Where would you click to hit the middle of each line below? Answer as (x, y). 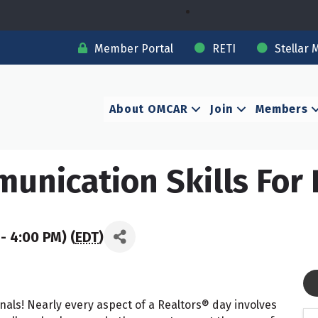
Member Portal (133, 48)
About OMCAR (149, 109)
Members (282, 109)
